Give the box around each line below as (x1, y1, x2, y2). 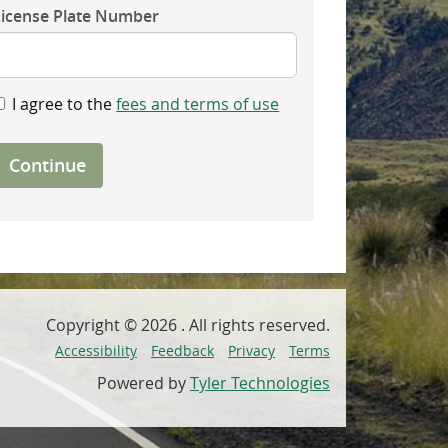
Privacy (227, 341, 275, 360)
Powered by (96, 372, 190, 394)
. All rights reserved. (180, 314, 330, 336)
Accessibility (54, 341, 137, 360)
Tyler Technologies (189, 372, 330, 394)
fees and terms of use (116, 93, 280, 115)
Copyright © (45, 314, 141, 336)
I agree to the (12, 93, 117, 115)
